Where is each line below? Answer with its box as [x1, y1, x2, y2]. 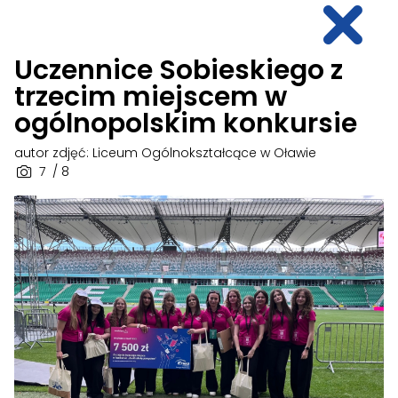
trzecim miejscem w [14, 78, 287, 115]
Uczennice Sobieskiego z [14, 52, 343, 89]
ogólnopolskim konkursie [14, 105, 357, 142]
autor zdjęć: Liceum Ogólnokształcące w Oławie [14, 144, 316, 162]
